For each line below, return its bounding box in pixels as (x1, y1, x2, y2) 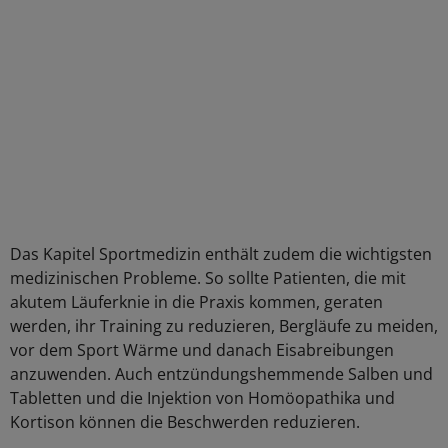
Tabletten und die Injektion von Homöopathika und (10, 387, 395, 409)
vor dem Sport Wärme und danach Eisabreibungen (10, 339, 394, 361)
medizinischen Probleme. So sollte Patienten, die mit (10, 267, 406, 289)
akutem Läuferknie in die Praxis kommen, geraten (10, 291, 383, 313)
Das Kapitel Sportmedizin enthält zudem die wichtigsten (10, 243, 432, 265)
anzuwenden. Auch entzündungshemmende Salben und (10, 363, 433, 385)
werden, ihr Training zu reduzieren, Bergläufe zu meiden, (10, 315, 438, 337)
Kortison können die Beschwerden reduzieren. (10, 411, 360, 433)
